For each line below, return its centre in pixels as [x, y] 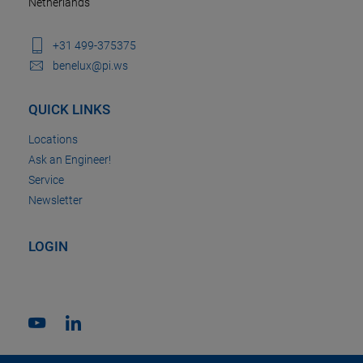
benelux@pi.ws [90, 66]
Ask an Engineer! [70, 160]
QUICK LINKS [69, 110]
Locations [53, 140]
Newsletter [56, 201]
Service [46, 180]
